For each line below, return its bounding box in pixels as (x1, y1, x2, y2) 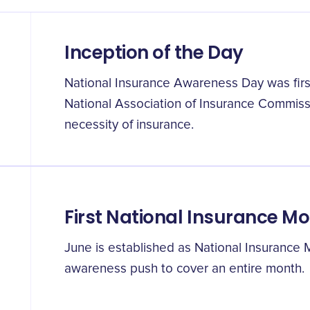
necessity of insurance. (64, 118, 194, 131)
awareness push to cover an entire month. (64, 262, 304, 275)
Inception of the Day (64, 40, 244, 65)
